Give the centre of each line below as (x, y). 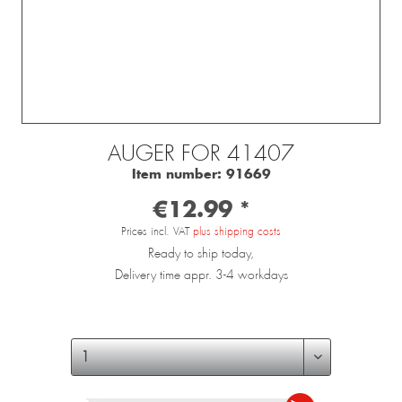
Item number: (179, 174)
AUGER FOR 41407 (201, 154)
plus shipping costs (237, 232)
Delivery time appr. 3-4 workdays (201, 275)
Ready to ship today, (201, 253)
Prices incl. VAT (157, 232)
